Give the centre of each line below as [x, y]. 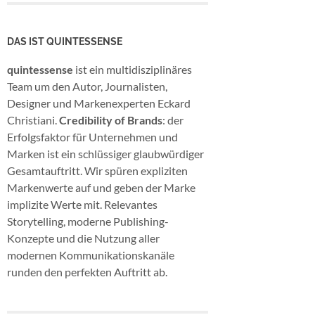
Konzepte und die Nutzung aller [83, 238]
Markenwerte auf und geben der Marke [101, 188]
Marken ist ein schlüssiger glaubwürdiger [105, 154]
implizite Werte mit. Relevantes [82, 205]
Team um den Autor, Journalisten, [87, 86]
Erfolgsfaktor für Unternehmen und [92, 137]
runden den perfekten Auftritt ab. [87, 272]
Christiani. [33, 120]
